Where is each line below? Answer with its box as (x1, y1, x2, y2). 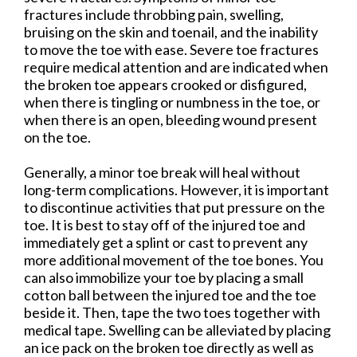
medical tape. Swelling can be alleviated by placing (24, 320, 331, 339)
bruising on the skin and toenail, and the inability (24, 22, 318, 41)
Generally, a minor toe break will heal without (24, 163, 300, 181)
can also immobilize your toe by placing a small (24, 268, 304, 286)
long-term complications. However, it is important (24, 180, 329, 198)
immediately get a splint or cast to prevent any (24, 233, 308, 251)
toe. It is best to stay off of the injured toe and (24, 215, 305, 233)
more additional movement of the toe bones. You (24, 250, 324, 269)
